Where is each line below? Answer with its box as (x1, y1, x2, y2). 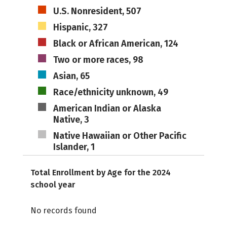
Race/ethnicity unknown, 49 (53, 87, 168, 98)
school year (30, 180, 75, 190)
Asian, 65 (53, 70, 90, 82)
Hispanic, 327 (53, 22, 108, 33)
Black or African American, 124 (53, 38, 178, 49)
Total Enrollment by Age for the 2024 (30, 168, 171, 177)
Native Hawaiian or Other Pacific (53, 130, 186, 141)
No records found (30, 206, 97, 215)
